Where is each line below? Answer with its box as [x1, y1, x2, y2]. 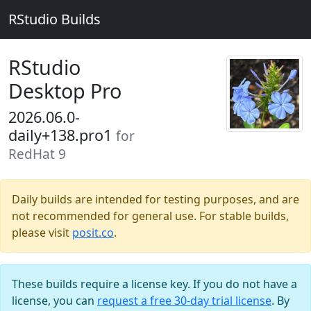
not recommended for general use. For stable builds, [12, 208, 289, 224]
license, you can [12, 293, 97, 308]
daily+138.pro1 [8, 125, 116, 145]
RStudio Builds [8, 10, 101, 28]
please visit [12, 225, 72, 240]
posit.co [72, 225, 114, 240]
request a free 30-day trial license [97, 293, 271, 308]
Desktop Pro [8, 77, 121, 104]
